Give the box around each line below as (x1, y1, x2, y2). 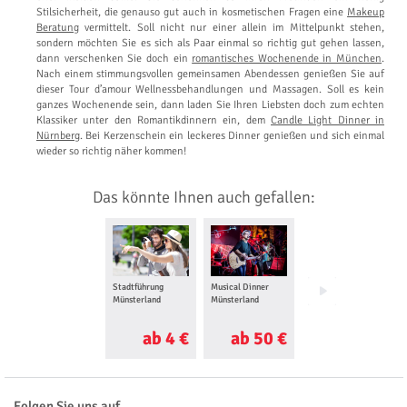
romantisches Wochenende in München (192, 51, 382, 65)
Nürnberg (36, 128, 80, 143)
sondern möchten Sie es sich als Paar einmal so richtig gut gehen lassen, (36, 35, 384, 50)
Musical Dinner (210, 281, 269, 293)
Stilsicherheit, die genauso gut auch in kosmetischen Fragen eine (36, 5, 347, 19)
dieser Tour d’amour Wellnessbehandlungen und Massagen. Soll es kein (36, 82, 384, 96)
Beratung (36, 20, 79, 35)
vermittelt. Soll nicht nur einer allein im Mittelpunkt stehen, (79, 20, 384, 35)
